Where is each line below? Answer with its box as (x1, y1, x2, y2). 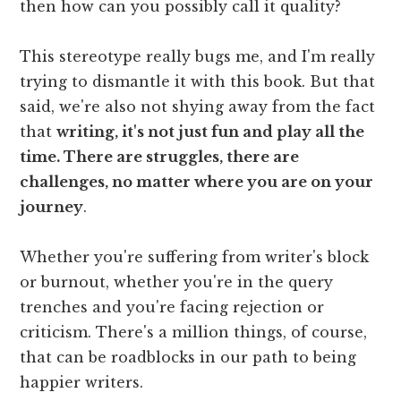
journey (20, 198, 84, 217)
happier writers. (20, 373, 144, 392)
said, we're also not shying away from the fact (20, 98, 376, 116)
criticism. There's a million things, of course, (20, 323, 368, 342)
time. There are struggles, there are (20, 148, 300, 166)
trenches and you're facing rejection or (20, 298, 325, 317)
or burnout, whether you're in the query (20, 273, 334, 292)
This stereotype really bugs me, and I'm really (20, 47, 376, 66)
